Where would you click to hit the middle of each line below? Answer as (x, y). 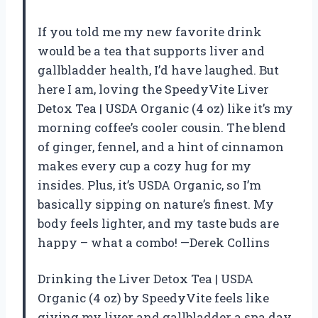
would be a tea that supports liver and (151, 50)
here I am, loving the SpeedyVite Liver (153, 89)
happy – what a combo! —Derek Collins (154, 242)
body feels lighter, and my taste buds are (158, 223)
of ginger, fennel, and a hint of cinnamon (161, 146)
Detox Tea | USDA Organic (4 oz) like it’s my (165, 108)
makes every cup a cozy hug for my (144, 165)
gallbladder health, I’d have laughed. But (158, 70)
